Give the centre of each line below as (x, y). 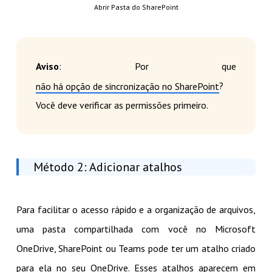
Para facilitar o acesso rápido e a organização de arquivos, (136, 210)
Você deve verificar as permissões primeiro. (122, 105)
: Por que (148, 66)
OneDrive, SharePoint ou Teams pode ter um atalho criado (136, 249)
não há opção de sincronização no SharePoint (127, 87)
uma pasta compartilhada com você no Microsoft (136, 229)
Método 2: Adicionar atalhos (107, 167)
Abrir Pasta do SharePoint (136, 7)
